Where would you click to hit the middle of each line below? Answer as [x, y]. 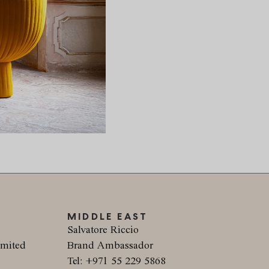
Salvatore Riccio [103, 230]
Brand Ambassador [110, 245]
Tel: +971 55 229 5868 [116, 261]
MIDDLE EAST [108, 216]
